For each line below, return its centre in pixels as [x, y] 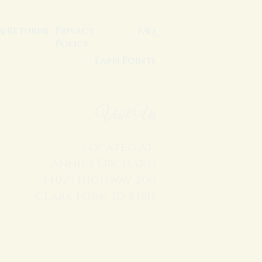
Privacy [75, 31]
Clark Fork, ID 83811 [95, 196]
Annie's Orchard [103, 164]
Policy [73, 44]
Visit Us [125, 115]
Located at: [119, 147]
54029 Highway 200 [99, 180]
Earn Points [125, 61]
